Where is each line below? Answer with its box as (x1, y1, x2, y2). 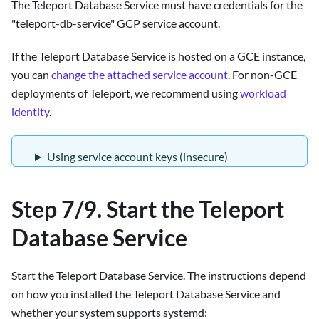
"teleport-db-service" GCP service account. (11, 16, 220, 31)
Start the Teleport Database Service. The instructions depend (11, 268, 306, 283)
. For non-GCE (228, 68, 297, 82)
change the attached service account (51, 68, 228, 82)
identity (11, 105, 49, 119)
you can (11, 68, 51, 82)
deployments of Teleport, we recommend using (11, 86, 240, 100)
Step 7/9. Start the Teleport (11, 195, 284, 224)
